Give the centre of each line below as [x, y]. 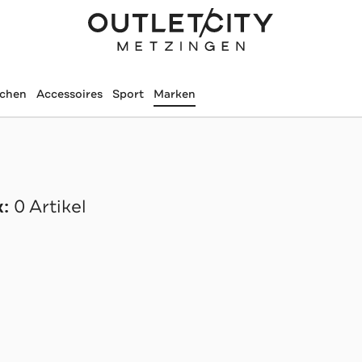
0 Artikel [50, 207]
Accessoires [69, 94]
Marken [174, 94]
